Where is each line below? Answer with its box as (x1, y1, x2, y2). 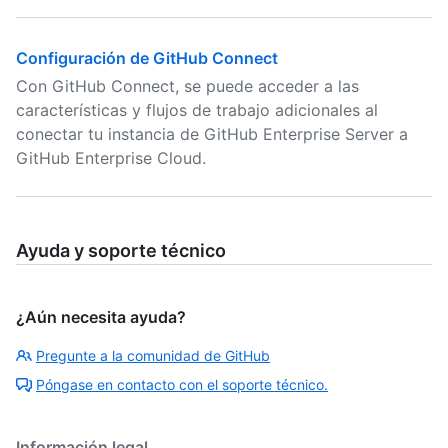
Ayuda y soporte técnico (16, 240, 226, 261)
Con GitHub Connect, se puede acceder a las (16, 76, 359, 96)
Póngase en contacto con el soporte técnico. (36, 376, 328, 393)
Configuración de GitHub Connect (16, 48, 278, 68)
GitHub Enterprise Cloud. (16, 148, 206, 168)
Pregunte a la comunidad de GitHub (36, 347, 270, 364)
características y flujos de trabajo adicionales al (16, 100, 378, 120)
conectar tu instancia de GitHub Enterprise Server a (16, 124, 408, 144)
